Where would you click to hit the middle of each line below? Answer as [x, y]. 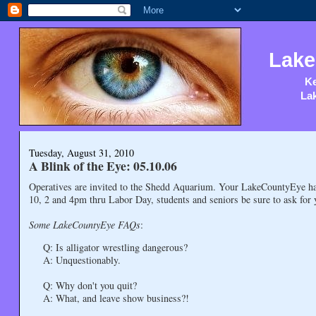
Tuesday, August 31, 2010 [81, 153]
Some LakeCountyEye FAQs [84, 224]
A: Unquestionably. [81, 260]
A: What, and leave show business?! [116, 298]
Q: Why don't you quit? [90, 285]
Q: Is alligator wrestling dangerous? [115, 247]
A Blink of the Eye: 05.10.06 [103, 166]
